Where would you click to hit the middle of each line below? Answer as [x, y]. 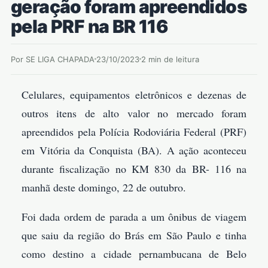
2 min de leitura [170, 59]
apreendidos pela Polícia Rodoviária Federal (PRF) [134, 131]
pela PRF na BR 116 [90, 26]
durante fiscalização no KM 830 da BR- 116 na [134, 168]
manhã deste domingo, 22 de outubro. [104, 187]
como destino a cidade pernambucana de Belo [134, 253]
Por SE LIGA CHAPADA [53, 59]
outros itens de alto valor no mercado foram [134, 113]
